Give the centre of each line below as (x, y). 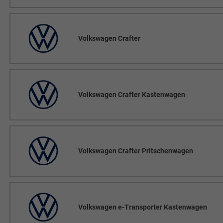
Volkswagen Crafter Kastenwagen (131, 94)
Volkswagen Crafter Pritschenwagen (135, 151)
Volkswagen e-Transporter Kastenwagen (142, 207)
